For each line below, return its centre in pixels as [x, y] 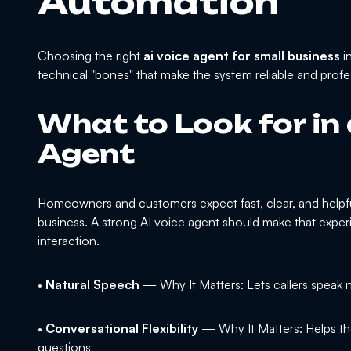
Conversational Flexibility [122, 329]
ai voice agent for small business [242, 56]
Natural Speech [92, 285]
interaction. [69, 241]
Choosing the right [90, 56]
